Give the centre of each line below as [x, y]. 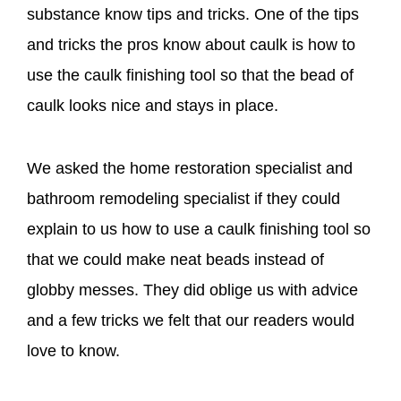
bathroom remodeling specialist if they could [183, 199]
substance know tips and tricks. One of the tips [193, 15]
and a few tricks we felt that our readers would [191, 321]
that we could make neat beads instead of [175, 260]
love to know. [73, 351]
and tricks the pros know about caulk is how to [191, 45]
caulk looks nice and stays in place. [153, 106]
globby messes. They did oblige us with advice [192, 290]
